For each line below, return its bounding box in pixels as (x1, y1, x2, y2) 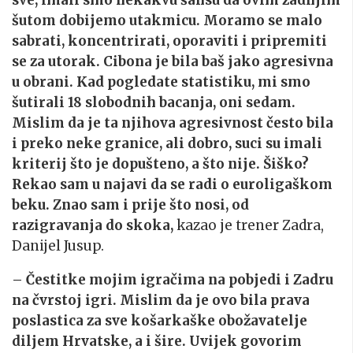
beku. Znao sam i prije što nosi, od (12, 196, 249, 214)
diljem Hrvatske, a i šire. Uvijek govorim (12, 333, 302, 351)
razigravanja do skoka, (12, 217, 173, 235)
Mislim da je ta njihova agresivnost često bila (12, 114, 333, 132)
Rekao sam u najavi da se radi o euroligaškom (12, 176, 333, 194)
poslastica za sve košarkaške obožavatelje (12, 312, 307, 330)
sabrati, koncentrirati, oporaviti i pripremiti (12, 32, 327, 50)
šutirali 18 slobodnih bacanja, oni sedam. (12, 94, 295, 112)
